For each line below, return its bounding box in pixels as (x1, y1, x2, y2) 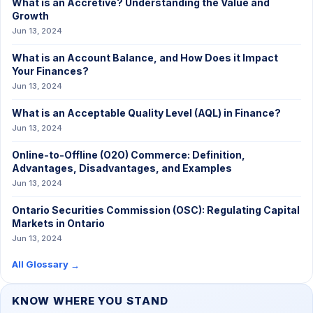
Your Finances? (12, 65, 89, 77)
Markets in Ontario (12, 217, 105, 229)
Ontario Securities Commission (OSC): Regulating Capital (12, 204, 300, 216)
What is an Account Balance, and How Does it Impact (12, 52, 278, 64)
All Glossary (12, 259, 71, 270)
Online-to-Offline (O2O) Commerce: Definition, (12, 149, 245, 161)
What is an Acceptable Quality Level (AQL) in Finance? (12, 107, 281, 119)
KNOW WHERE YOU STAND (12, 294, 168, 307)
